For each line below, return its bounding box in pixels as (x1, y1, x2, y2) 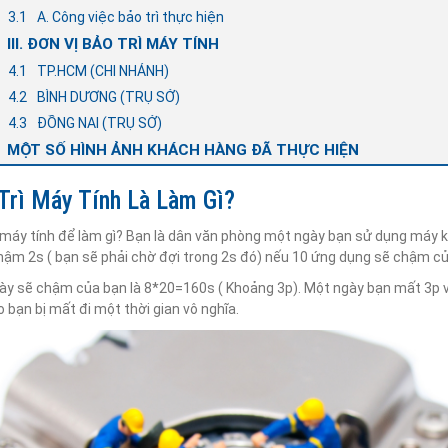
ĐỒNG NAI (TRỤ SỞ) (37, 115, 162, 131)
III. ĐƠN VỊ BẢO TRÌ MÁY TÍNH (7, 35, 219, 53)
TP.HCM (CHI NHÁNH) (37, 63, 169, 79)
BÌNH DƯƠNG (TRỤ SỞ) (37, 89, 180, 105)
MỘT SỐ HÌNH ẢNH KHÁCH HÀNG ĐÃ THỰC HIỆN (7, 141, 359, 159)
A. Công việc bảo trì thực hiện (37, 9, 224, 25)
